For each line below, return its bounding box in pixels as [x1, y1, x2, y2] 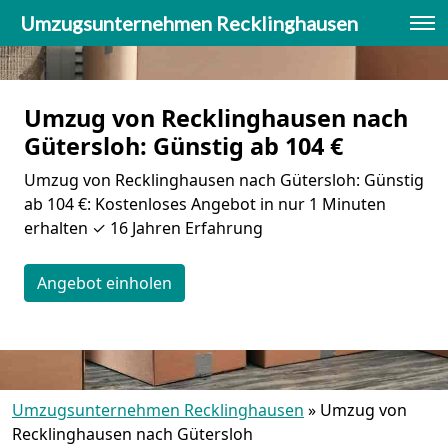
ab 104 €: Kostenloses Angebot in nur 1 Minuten [24, 193, 386, 215]
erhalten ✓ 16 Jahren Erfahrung [24, 217, 263, 239]
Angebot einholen [37, 272, 172, 294]
